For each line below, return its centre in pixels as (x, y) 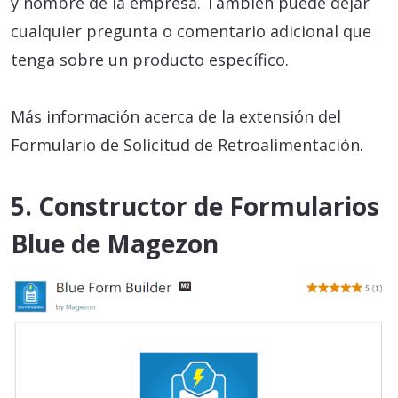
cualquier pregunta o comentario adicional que (191, 32)
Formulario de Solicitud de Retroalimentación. (187, 145)
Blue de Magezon (115, 244)
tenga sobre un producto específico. (150, 60)
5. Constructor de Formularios (195, 207)
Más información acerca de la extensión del (176, 117)
